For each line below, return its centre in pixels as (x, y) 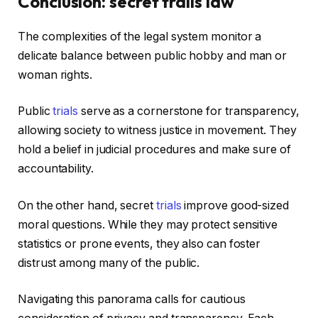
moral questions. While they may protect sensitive (148, 224)
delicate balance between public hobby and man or (153, 55)
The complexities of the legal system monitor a (140, 36)
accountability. (56, 169)
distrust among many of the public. (109, 263)
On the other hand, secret (87, 205)
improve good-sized (235, 205)
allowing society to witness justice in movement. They (157, 131)
